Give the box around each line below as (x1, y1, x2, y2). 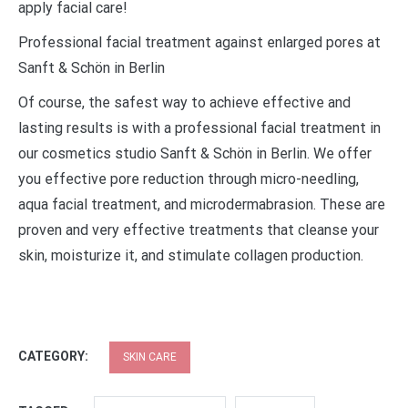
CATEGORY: (18, 348, 91, 363)
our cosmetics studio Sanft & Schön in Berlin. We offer (18, 144, 372, 162)
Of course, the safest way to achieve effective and (18, 93, 351, 111)
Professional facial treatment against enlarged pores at (18, 33, 381, 51)
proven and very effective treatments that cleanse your (18, 220, 379, 239)
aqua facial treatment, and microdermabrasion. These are (18, 195, 385, 213)
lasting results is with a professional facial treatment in (18, 118, 381, 137)
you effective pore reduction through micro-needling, (18, 169, 359, 188)
